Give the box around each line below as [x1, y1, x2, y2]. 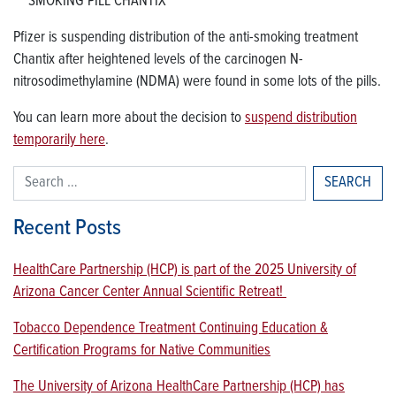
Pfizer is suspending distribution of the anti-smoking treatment [13, 28, 358, 48]
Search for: [13, 167, 74, 187]
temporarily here [13, 131, 105, 150]
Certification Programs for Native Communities [13, 341, 270, 361]
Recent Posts [13, 214, 121, 243]
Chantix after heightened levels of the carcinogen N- [13, 50, 303, 70]
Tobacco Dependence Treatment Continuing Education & [13, 319, 328, 339]
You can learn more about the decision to [13, 109, 245, 128]
